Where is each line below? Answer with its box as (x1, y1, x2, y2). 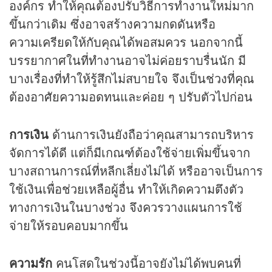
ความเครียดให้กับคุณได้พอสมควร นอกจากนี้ (9, 32, 243, 50)
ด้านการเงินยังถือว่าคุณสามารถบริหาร (52, 124, 254, 143)
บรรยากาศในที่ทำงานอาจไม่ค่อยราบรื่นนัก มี (9, 50, 246, 69)
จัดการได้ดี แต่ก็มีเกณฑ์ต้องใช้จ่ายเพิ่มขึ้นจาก (9, 143, 250, 161)
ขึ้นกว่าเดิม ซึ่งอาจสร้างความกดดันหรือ (9, 14, 216, 32)
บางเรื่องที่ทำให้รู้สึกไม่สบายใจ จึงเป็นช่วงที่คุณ (9, 69, 254, 87)
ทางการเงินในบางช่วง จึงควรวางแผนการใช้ (9, 197, 242, 216)
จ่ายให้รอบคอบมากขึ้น (9, 216, 128, 234)
